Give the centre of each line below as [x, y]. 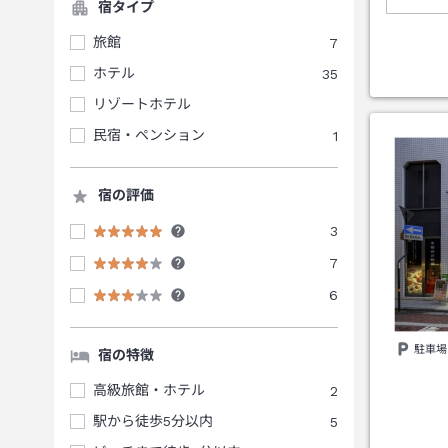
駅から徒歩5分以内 [153, 421]
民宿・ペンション [149, 135]
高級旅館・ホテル [149, 390]
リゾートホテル [142, 104]
